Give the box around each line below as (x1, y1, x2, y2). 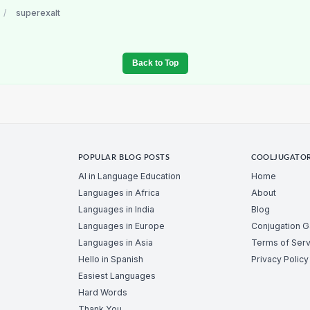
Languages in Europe (77, 220, 165, 231)
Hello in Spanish (77, 253, 143, 264)
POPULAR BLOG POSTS (77, 154, 170, 162)
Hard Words (77, 286, 127, 298)
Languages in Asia (77, 237, 153, 248)
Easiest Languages (77, 270, 156, 281)
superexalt (16, 8, 60, 19)
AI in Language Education (77, 170, 181, 181)
